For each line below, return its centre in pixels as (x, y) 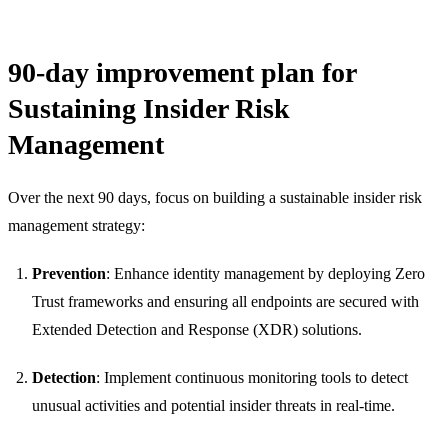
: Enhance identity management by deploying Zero (265, 273)
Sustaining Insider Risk (149, 108)
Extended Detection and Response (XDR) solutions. (197, 329)
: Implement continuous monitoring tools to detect (252, 377)
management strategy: (76, 225)
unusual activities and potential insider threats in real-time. (213, 405)
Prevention (69, 273)
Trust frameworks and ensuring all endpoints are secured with (225, 301)
